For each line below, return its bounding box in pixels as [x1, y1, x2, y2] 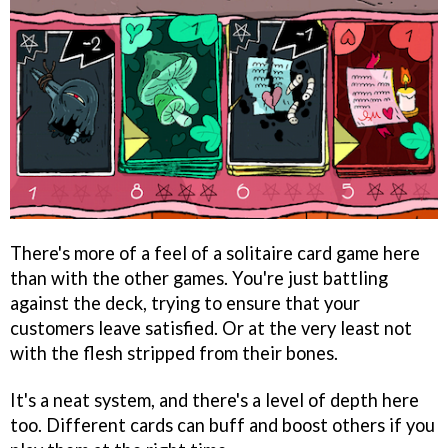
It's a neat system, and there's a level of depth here [10, 389, 419, 412]
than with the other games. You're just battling [10, 267, 388, 290]
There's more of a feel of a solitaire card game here [10, 242, 420, 265]
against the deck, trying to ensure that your [10, 292, 360, 315]
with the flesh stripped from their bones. [10, 342, 338, 365]
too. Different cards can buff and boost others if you [10, 414, 435, 437]
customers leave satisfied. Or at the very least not [10, 317, 412, 340]
